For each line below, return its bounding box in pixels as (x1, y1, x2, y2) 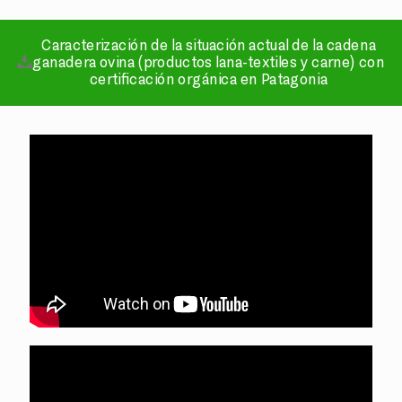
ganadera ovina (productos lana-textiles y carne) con (32, 53, 385, 73)
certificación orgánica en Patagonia (89, 70, 328, 90)
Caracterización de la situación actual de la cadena (40, 36, 377, 55)
